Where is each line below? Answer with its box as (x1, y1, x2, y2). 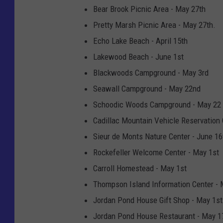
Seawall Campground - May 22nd (93, 84, 201, 94)
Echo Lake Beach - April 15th (93, 36, 188, 46)
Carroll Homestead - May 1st (93, 163, 187, 174)
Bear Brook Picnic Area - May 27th (93, 4, 206, 14)
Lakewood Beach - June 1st (93, 52, 184, 62)
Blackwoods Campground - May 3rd (93, 68, 209, 78)
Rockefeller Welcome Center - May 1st (93, 147, 219, 158)
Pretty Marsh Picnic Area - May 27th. (93, 20, 216, 30)
